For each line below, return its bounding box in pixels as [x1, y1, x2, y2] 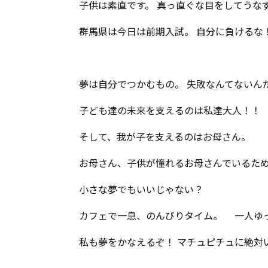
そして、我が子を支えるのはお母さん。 [79, 129, 251, 144]
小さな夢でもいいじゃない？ [79, 182, 203, 196]
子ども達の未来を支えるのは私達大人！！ [79, 103, 261, 117]
